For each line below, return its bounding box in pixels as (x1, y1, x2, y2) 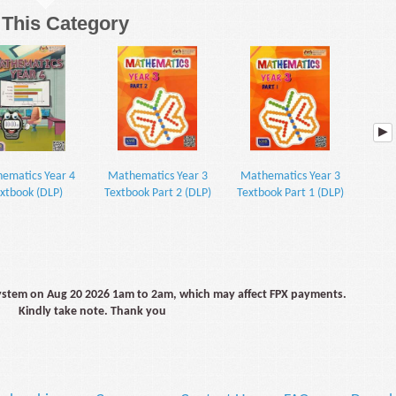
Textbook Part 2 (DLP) (103, 187, 211, 201)
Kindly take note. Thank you (18, 305, 166, 318)
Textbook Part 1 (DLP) (236, 187, 344, 201)
